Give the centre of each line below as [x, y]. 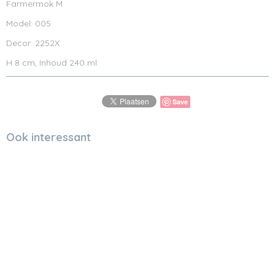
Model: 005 [29, 23]
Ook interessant [48, 137]
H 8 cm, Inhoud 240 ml [52, 63]
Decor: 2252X [33, 43]
